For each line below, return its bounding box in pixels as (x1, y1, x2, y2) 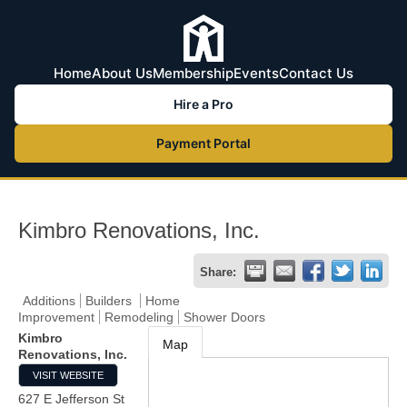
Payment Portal (156, 135, 251, 151)
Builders (85, 293, 135, 308)
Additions (23, 293, 75, 308)
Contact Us (279, 65, 353, 82)
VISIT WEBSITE (33, 370, 104, 381)
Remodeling (104, 310, 174, 324)
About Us (92, 65, 153, 82)
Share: (200, 266, 236, 279)
